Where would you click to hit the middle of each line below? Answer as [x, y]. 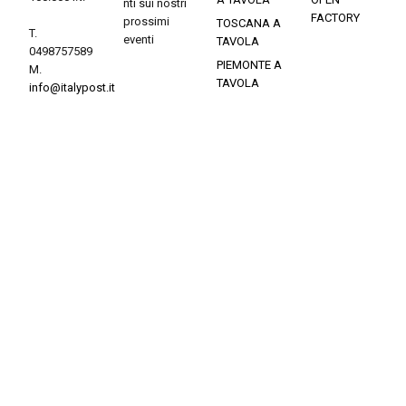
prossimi [146, 22]
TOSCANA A [249, 24]
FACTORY [335, 18]
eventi [138, 40]
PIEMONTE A [249, 65]
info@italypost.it [72, 88]
